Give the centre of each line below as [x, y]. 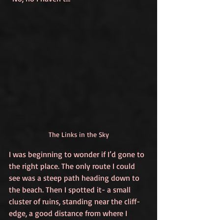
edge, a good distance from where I [69, 213]
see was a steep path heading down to [75, 178]
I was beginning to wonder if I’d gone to [78, 154]
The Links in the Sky [79, 134]
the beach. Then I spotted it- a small [71, 190]
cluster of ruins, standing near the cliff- [74, 201]
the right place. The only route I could [73, 166]
